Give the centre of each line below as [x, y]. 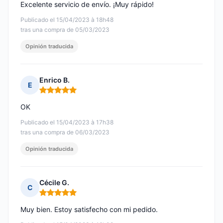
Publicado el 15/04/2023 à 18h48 [67, 20]
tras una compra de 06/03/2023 [65, 132]
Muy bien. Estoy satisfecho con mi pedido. [89, 210]
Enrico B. [55, 80]
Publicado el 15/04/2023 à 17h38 [67, 122]
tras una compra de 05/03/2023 [65, 30]
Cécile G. [54, 183]
